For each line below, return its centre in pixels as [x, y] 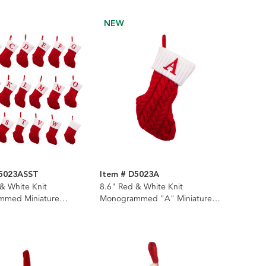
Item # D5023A [129, 174]
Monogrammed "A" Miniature [156, 198]
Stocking [116, 210]
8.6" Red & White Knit [141, 186]
